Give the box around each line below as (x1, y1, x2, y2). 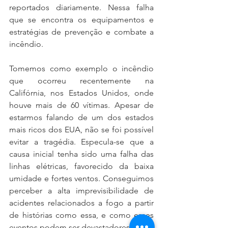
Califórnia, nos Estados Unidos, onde (9, 88, 154, 98)
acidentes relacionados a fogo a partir (9, 197, 154, 208)
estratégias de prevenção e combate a (9, 26, 154, 37)
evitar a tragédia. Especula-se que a (9, 136, 154, 147)
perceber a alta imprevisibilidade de (9, 185, 154, 195)
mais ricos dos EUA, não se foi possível (9, 124, 154, 134)
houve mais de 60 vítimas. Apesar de (9, 100, 154, 110)
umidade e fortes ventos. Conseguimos (9, 173, 154, 183)
